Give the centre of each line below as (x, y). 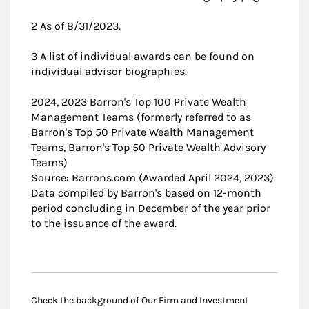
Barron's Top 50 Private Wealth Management (142, 132)
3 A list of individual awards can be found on (143, 56)
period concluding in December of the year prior (151, 208)
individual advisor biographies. (109, 71)
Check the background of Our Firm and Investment (140, 300)
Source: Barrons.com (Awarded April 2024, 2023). (153, 177)
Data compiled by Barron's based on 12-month (146, 192)
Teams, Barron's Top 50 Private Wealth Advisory (148, 147)
